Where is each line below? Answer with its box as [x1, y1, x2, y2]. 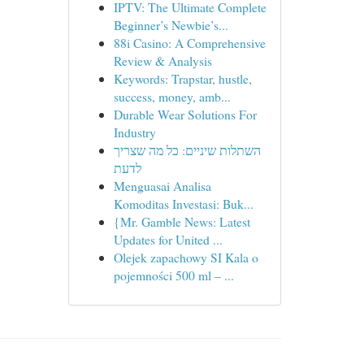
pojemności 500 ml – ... [113, 266, 234, 284]
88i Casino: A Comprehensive [113, 34, 266, 51]
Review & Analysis [113, 52, 212, 69]
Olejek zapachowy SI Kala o [113, 249, 258, 266]
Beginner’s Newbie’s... [113, 16, 228, 33]
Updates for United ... [113, 231, 223, 248]
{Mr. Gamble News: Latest [113, 213, 250, 230]
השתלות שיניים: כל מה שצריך [113, 141, 261, 158]
